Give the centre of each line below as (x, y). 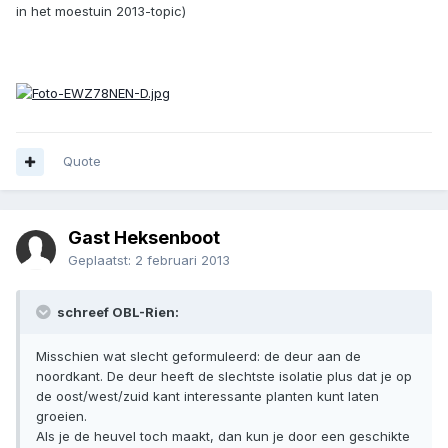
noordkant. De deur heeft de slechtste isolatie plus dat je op (224, 376)
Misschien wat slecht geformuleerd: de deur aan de (198, 356)
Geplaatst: (101, 260)
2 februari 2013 (182, 260)
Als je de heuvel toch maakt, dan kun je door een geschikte (223, 436)
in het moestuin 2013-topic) (101, 11)
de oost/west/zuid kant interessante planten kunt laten (207, 396)
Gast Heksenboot (144, 238)
